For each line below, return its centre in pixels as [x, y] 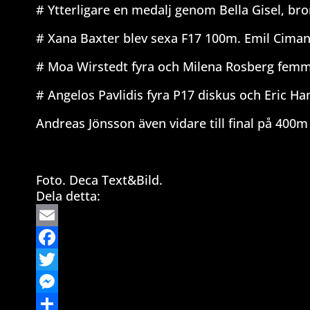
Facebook [64, 260]
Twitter [57, 282]
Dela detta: [68, 196]
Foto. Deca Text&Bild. [99, 180]
